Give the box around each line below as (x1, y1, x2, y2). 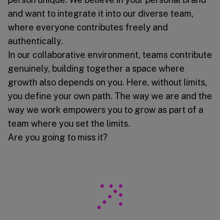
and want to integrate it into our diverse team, (8, 8, 193, 19)
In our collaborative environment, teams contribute (8, 49, 212, 60)
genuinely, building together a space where (8, 63, 185, 74)
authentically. (8, 35, 63, 46)
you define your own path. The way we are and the (8, 90, 212, 101)
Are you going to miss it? (8, 132, 108, 142)
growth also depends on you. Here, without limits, (8, 77, 207, 87)
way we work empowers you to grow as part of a (8, 104, 203, 115)
